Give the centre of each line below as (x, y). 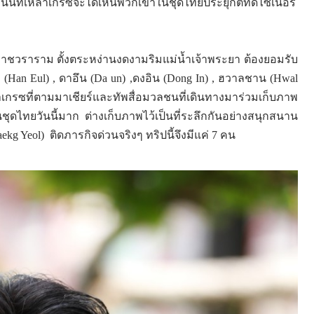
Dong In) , (192, 78)
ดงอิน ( (149, 78)
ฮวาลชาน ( (245, 78)
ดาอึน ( (77, 78)
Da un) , (113, 78)
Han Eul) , (34, 78)
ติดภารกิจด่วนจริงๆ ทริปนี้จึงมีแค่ (131, 135)
